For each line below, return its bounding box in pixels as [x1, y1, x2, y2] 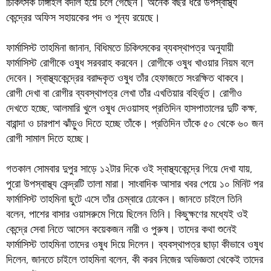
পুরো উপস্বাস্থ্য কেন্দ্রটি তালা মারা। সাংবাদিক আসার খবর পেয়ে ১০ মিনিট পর [5, 177, 263, 191]
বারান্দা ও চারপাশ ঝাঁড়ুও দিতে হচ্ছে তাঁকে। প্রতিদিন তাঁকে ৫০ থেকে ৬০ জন [5, 117, 263, 130]
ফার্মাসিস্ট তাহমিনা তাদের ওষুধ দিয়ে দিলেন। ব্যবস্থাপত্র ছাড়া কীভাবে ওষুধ [5, 238, 263, 251]
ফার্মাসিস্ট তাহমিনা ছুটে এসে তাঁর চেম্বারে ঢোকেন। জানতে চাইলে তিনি [5, 192, 242, 206]
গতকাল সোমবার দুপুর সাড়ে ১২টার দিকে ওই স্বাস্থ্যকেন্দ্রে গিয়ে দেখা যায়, [5, 162, 252, 175]
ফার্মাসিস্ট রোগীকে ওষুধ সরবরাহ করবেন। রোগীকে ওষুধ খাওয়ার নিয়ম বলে [5, 56, 253, 70]
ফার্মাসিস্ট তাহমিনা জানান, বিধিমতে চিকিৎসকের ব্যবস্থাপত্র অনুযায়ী [5, 41, 233, 54]
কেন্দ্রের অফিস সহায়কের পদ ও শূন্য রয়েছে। [5, 11, 160, 24]
